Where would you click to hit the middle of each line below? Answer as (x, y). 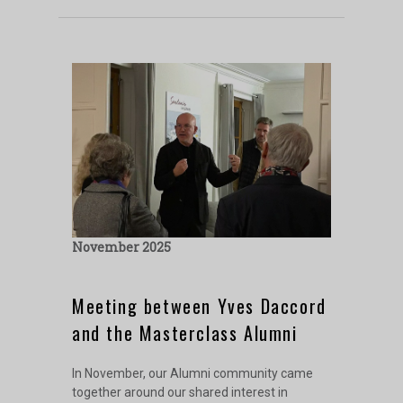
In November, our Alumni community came (193, 373)
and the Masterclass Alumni (185, 332)
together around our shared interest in (180, 392)
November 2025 (127, 246)
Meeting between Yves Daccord (199, 305)
